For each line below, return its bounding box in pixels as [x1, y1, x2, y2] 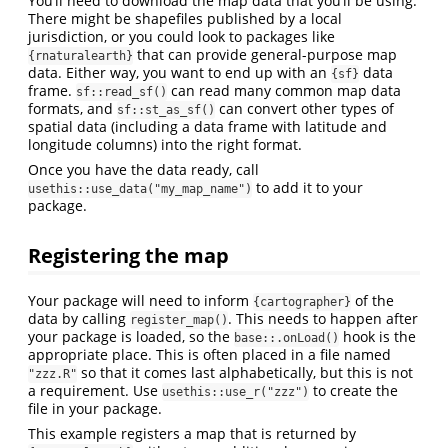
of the [351, 290, 394, 310]
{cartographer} [253, 294, 351, 309]
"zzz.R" [28, 366, 77, 381]
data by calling [28, 308, 130, 328]
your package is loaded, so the [28, 326, 234, 346]
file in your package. [28, 398, 162, 418]
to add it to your [252, 178, 363, 198]
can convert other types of [215, 99, 394, 119]
